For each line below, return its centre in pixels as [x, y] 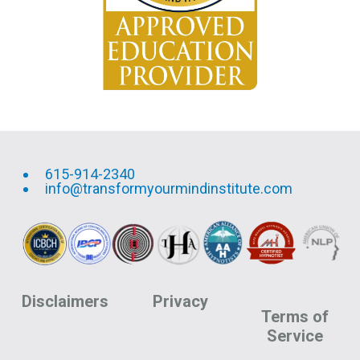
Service [295, 335]
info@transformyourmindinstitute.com [169, 189]
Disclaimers [65, 301]
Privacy [180, 301]
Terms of [295, 316]
